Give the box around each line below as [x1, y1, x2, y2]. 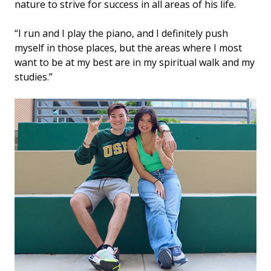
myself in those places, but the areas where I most [15, 41, 242, 55]
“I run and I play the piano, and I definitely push [15, 27, 228, 41]
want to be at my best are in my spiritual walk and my [15, 56, 255, 70]
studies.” [15, 70, 53, 84]
